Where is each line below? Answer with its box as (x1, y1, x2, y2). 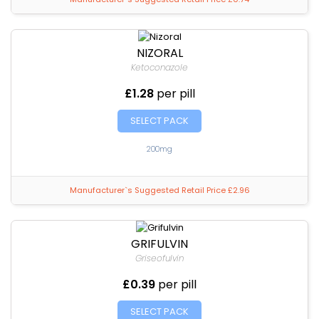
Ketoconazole (131, 61, 188, 73)
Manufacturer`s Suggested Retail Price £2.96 (69, 184, 250, 196)
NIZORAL (136, 45, 183, 61)
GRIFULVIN (131, 236, 188, 252)
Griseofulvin (135, 252, 184, 264)
